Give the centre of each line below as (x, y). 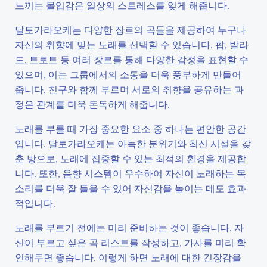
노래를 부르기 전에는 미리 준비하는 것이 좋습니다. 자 (129, 227)
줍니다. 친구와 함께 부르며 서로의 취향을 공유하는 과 (129, 89)
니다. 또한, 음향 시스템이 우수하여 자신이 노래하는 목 (131, 173)
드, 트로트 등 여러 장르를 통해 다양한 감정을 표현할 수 (132, 59)
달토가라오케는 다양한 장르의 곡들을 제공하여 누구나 (131, 30)
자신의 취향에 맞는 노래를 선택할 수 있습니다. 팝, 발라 (132, 44)
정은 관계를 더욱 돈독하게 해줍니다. (92, 104)
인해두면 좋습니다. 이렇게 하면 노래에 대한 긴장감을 (128, 257)
